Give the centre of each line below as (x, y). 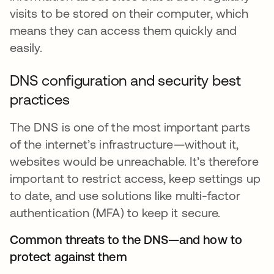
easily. (26, 47)
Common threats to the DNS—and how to (126, 239)
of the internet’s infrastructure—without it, (124, 144)
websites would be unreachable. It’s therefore (134, 161)
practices (40, 99)
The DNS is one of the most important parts (130, 127)
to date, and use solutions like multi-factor (125, 195)
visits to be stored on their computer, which (129, 13)
